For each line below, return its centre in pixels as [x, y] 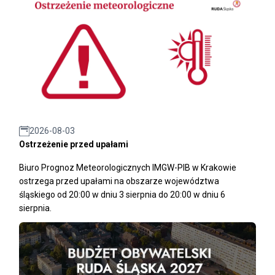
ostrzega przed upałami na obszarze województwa [119, 181]
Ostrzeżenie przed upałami [74, 145]
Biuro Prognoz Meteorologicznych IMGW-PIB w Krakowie [128, 168]
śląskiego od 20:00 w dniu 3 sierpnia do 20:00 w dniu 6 [122, 195]
